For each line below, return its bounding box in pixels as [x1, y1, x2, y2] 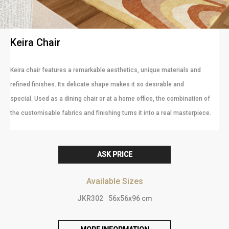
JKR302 [77, 194, 103, 203]
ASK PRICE [97, 150, 132, 159]
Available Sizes [86, 176, 143, 187]
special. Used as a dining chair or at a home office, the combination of [10, 95, 210, 103]
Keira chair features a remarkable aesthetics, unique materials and [10, 66, 201, 74]
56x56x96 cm [108, 194, 152, 203]
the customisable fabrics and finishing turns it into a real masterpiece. [10, 109, 211, 117]
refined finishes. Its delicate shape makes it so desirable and [10, 81, 184, 88]
